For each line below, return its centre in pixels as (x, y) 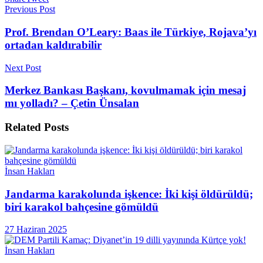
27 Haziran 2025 (36, 230)
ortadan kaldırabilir (53, 45)
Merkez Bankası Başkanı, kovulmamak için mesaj (125, 90)
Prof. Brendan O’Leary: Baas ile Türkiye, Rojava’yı (131, 32)
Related (23, 127)
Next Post (23, 68)
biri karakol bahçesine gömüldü (82, 207)
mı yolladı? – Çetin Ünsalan (72, 103)
